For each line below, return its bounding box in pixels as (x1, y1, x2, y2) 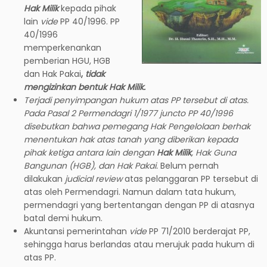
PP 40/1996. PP (58, 15, 120, 27)
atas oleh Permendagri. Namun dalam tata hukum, (24, 185, 236, 198)
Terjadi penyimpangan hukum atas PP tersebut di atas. (24, 94, 249, 106)
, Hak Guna (191, 146, 236, 159)
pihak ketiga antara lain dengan (24, 146, 157, 159)
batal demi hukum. (24, 212, 103, 224)
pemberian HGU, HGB (24, 54, 110, 67)
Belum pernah (158, 159, 219, 172)
